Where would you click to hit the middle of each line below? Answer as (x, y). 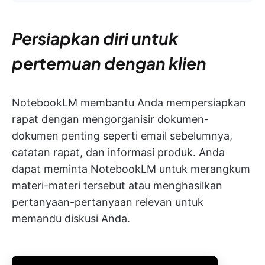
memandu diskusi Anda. (71, 218)
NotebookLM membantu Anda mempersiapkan (129, 102)
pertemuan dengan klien (109, 63)
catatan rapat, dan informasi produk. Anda (118, 152)
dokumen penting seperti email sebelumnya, (122, 135)
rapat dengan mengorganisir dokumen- (110, 119)
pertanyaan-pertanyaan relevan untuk (108, 202)
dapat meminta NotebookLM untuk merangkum (131, 169)
